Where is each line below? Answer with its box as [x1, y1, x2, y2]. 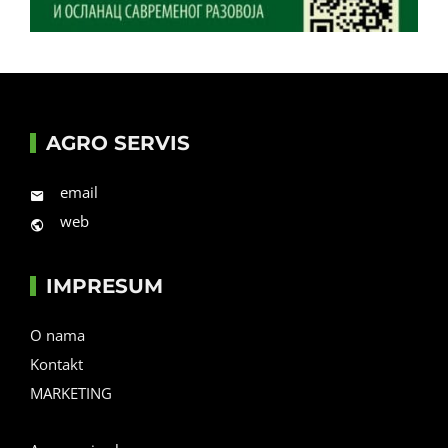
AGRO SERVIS [46, 130, 190, 155]
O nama [30, 324, 85, 345]
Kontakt [30, 353, 83, 374]
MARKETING [30, 382, 112, 403]
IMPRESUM [46, 273, 163, 298]
